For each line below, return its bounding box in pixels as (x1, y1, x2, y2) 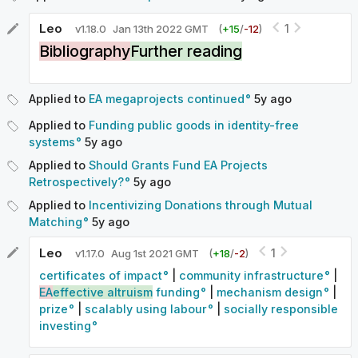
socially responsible (224, 302, 338, 316)
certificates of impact (39, 268, 162, 283)
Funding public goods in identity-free (89, 118, 299, 133)
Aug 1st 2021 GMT (111, 246, 199, 260)
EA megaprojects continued (89, 92, 245, 106)
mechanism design (217, 285, 323, 300)
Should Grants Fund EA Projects (89, 158, 268, 173)
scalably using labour (85, 302, 207, 316)
